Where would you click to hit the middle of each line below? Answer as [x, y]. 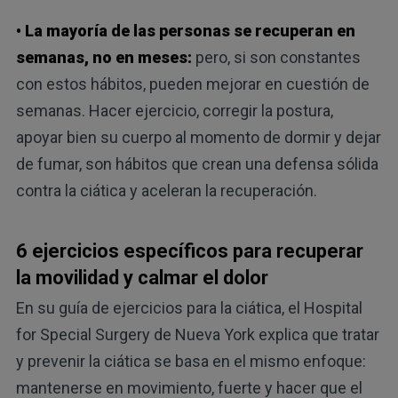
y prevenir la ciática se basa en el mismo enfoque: [191, 361]
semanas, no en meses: [103, 57]
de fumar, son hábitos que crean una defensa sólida [197, 163]
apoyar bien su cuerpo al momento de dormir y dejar [198, 137]
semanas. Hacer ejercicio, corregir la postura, [174, 110]
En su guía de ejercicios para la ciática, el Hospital [189, 307]
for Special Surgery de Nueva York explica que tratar [197, 334]
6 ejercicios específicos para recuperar [189, 251]
